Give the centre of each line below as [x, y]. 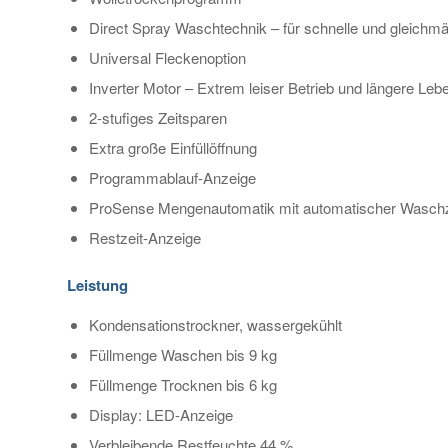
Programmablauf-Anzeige [172, 177]
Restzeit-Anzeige [145, 237]
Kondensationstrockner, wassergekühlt [215, 324]
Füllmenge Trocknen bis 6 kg [183, 384]
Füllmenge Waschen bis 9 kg [183, 354]
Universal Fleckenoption [167, 57]
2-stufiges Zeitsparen [158, 117]
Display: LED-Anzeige [161, 414]
